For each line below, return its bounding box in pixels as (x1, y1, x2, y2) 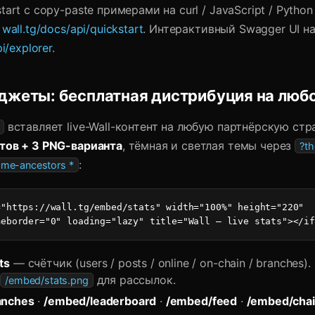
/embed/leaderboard (44, 294, 157, 308)
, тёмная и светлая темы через (122, 139, 295, 153)
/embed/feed (165, 294, 238, 308)
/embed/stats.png (5, 274, 89, 286)
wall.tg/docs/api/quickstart (1, 22, 143, 36)
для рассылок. (93, 273, 176, 287)
